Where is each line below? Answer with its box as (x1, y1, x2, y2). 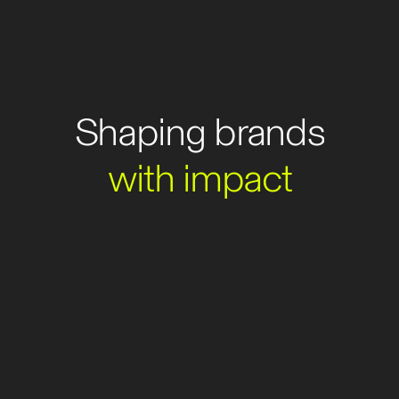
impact (183, 153, 292, 201)
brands (214, 107, 325, 155)
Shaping (74, 107, 206, 155)
